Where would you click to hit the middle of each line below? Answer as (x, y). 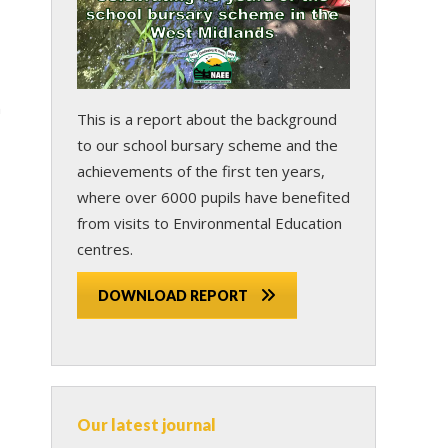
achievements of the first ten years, (201, 170)
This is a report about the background (207, 118)
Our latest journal (146, 425)
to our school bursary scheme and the (207, 144)
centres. (105, 248)
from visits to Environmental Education (209, 222)
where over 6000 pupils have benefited (213, 196)
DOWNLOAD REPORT (173, 295)
